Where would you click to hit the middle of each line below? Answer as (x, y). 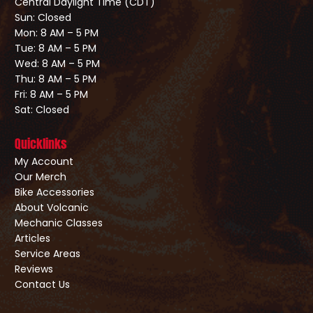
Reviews (34, 269)
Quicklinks (41, 143)
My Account (44, 161)
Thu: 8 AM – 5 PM (55, 79)
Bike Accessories (54, 192)
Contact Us (42, 284)
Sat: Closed (42, 109)
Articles (32, 238)
